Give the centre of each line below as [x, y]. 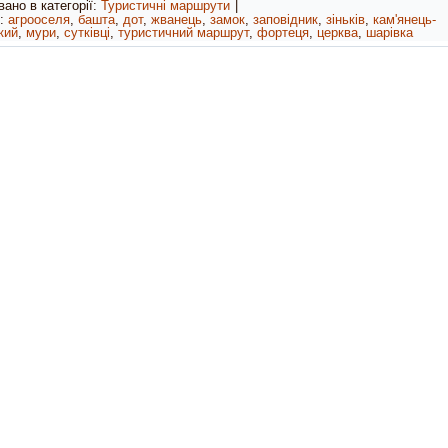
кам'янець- [404, 19]
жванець [176, 19]
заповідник [285, 19]
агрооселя [39, 19]
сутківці [87, 32]
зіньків [345, 19]
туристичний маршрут [183, 32]
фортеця [283, 32]
